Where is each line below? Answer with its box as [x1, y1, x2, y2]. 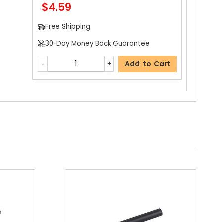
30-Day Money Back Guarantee [45, 38, 150, 48]
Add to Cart [124, 58, 171, 69]
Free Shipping [45, 22, 90, 32]
